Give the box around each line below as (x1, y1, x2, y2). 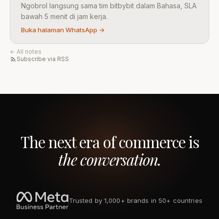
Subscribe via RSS (17, 55, 69, 63)
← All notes (10, 48, 42, 55)
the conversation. (58, 149, 161, 170)
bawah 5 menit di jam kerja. (21, 12, 108, 21)
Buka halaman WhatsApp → (21, 26, 105, 34)
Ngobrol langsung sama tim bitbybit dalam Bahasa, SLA (21, 1, 197, 10)
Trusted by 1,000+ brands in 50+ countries (68, 197, 202, 204)
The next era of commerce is (20, 131, 199, 152)
